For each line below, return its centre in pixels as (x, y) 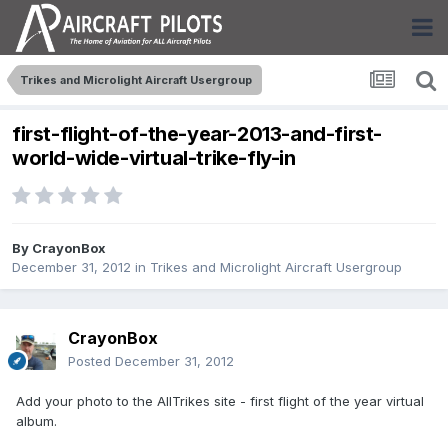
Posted (91, 361)
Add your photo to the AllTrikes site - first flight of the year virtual (220, 401)
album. (36, 421)
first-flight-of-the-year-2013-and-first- (197, 134)
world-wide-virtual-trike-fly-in (154, 158)
